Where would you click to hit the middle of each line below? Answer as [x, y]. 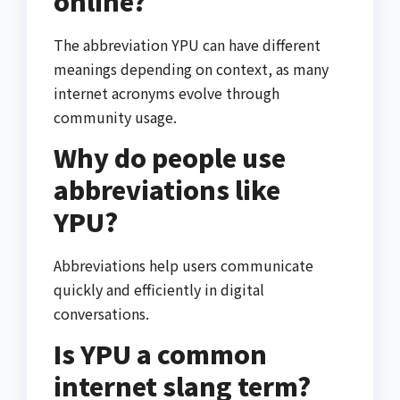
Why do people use [170, 158]
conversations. [101, 314]
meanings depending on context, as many [191, 69]
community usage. [115, 117]
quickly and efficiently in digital [159, 290]
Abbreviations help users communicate [183, 266]
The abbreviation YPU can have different [187, 45]
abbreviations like [167, 190]
